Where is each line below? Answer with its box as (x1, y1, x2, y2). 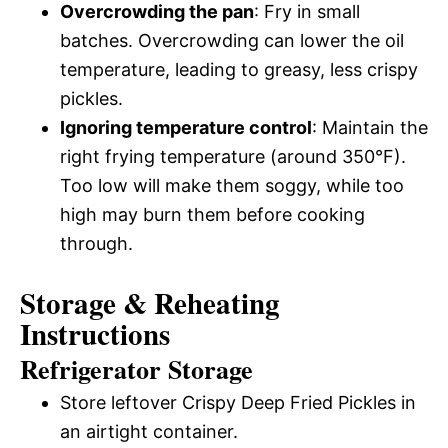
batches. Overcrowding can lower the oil (60, 29, 404, 51)
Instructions (20, 312, 170, 355)
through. (60, 232, 133, 254)
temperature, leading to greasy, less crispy (60, 58, 418, 80)
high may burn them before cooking (60, 203, 365, 225)
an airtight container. (60, 420, 238, 442)
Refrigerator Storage (20, 349, 253, 388)
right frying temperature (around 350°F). (60, 145, 406, 167)
